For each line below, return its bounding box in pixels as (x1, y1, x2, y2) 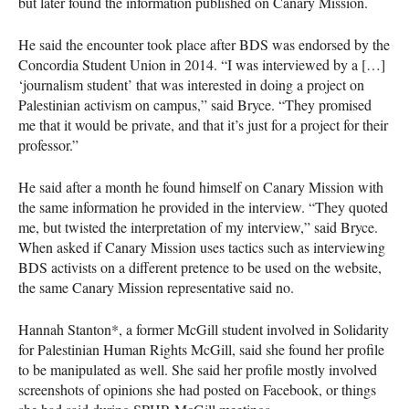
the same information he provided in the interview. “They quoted (18, 196, 388, 216)
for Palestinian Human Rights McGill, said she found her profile (18, 339, 384, 359)
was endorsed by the (268, 34, 390, 54)
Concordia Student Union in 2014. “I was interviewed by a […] (18, 54, 385, 74)
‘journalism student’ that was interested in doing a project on (18, 74, 364, 94)
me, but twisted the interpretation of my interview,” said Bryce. (18, 216, 378, 236)
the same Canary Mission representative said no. (18, 277, 294, 297)
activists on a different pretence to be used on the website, (47, 257, 382, 277)
